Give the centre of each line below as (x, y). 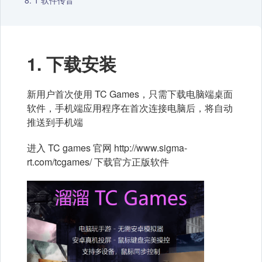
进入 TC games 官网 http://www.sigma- (107, 148)
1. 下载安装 (72, 63)
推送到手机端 (55, 122)
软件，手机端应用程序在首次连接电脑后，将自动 (130, 108)
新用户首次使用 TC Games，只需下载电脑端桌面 (130, 94)
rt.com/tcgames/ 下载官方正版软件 (98, 162)
